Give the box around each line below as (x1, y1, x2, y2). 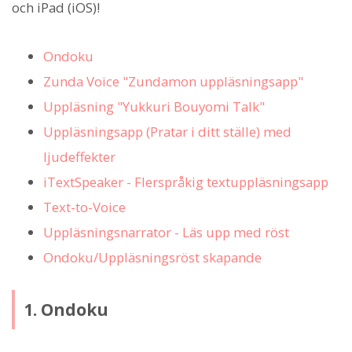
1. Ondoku (23, 298, 108, 321)
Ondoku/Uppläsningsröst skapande (43, 248, 262, 267)
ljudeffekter (43, 148, 115, 167)
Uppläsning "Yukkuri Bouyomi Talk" (43, 97, 265, 116)
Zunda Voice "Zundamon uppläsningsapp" (43, 72, 303, 91)
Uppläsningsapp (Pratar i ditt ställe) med (43, 123, 291, 141)
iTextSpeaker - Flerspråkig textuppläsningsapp (43, 173, 328, 192)
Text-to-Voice (43, 198, 126, 217)
